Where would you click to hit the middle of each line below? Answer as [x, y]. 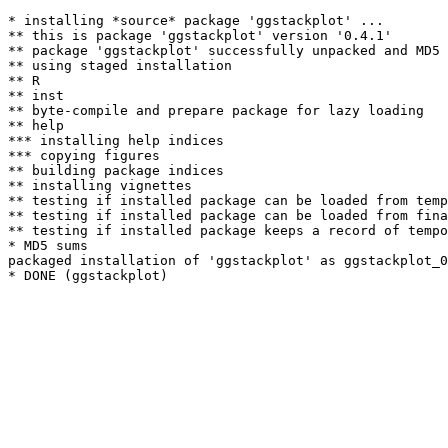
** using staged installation [120, 65]
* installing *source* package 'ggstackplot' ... [196, 20]
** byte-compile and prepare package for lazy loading [216, 110]
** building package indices [116, 170]
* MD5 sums [48, 245]
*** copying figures [84, 155]
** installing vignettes [100, 185]
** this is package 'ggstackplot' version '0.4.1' [200, 35]
